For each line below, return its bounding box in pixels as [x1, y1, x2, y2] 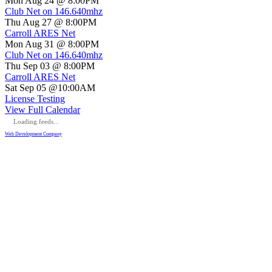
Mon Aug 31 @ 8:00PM [5, 39, 99, 50]
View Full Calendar [5, 104, 80, 115]
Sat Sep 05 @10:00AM [5, 83, 95, 93]
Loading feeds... [13, 118, 59, 126]
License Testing [5, 93, 65, 104]
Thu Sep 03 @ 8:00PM [5, 61, 95, 72]
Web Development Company [5, 131, 62, 137]
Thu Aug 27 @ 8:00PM [5, 17, 97, 28]
